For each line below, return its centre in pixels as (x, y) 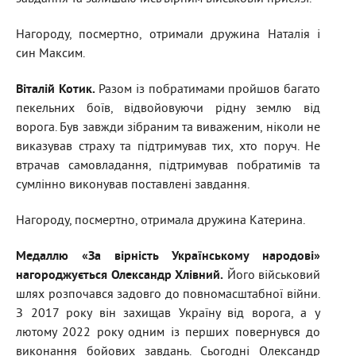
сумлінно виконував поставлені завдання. (133, 186)
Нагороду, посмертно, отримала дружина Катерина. (161, 221)
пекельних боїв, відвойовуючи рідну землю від (168, 109)
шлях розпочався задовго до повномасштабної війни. (168, 295)
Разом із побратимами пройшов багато (208, 90)
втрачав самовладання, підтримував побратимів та (168, 166)
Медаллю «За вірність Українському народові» (168, 257)
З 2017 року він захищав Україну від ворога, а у (168, 314)
